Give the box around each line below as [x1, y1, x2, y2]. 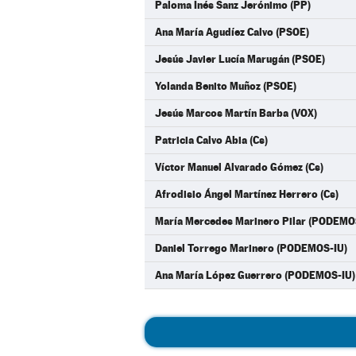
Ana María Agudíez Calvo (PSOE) [155, 25, 309, 38]
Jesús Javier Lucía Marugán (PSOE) [155, 52, 325, 65]
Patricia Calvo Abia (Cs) [155, 133, 268, 146]
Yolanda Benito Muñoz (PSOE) [155, 79, 296, 92]
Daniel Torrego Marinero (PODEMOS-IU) [155, 242, 347, 254]
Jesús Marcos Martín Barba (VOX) [155, 106, 317, 119]
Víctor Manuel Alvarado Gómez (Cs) [155, 161, 323, 173]
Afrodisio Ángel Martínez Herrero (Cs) [155, 188, 339, 200]
